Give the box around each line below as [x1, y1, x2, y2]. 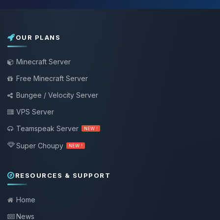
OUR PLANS [15, 33, 60, 41]
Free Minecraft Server [16, 74, 88, 82]
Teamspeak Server [16, 124, 79, 133]
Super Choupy [16, 141, 63, 150]
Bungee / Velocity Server [16, 91, 98, 99]
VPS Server [16, 108, 54, 116]
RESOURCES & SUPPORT [15, 171, 110, 179]
